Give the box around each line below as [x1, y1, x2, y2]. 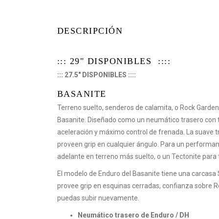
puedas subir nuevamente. [57, 194, 141, 202]
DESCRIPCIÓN [57, 25, 123, 36]
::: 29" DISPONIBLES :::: [57, 56, 171, 66]
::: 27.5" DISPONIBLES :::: [57, 70, 136, 79]
